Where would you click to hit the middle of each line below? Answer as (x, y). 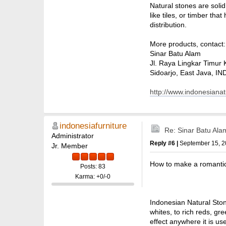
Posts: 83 (93, 167)
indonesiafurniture (93, 126)
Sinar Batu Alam (175, 53)
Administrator (73, 135)
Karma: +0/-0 (93, 177)
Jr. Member (70, 146)
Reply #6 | (165, 143)
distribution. (168, 24)
